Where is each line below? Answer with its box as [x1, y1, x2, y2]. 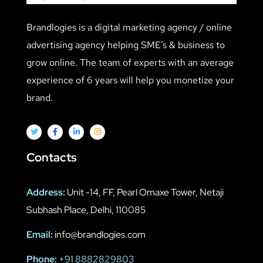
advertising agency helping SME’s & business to [26, 38, 225, 51]
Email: [26, 228, 53, 241]
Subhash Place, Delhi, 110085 [26, 204, 146, 217]
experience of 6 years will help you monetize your [26, 73, 234, 86]
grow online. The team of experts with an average [26, 56, 234, 69]
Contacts [26, 150, 77, 166]
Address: [26, 186, 65, 199]
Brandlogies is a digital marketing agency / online [26, 21, 232, 33]
